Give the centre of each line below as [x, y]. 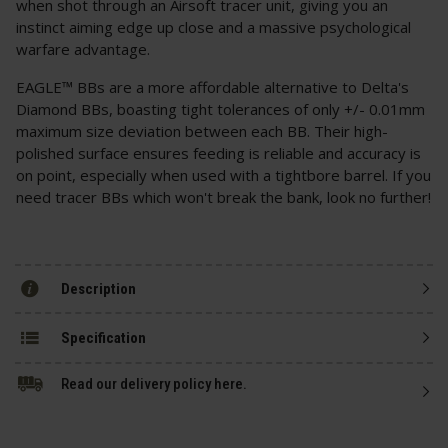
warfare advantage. [83, 49]
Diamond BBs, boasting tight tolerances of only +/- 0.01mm [220, 109]
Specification [103, 337]
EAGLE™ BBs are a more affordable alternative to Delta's [212, 87]
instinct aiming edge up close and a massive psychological [213, 27]
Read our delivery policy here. [154, 384]
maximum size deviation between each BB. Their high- [202, 131]
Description [98, 288]
